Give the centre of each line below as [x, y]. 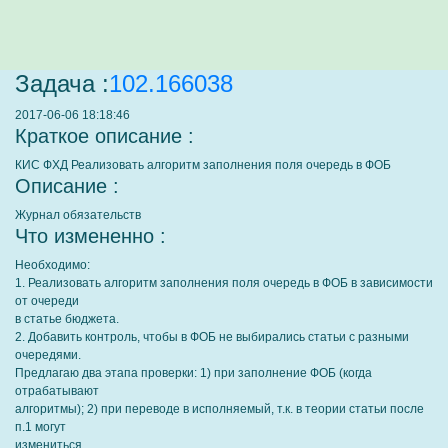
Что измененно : [90, 236]
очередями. [48, 355]
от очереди [47, 301]
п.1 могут [40, 427]
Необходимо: [52, 265]
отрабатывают [57, 391]
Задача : [62, 83]
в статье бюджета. [67, 319]
